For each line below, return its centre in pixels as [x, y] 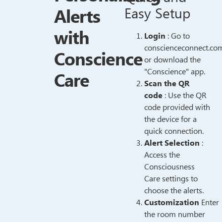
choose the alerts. [174, 191]
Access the [162, 155]
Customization [172, 202]
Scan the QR [167, 83]
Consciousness [170, 167]
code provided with [177, 107]
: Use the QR [185, 95]
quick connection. [174, 131]
